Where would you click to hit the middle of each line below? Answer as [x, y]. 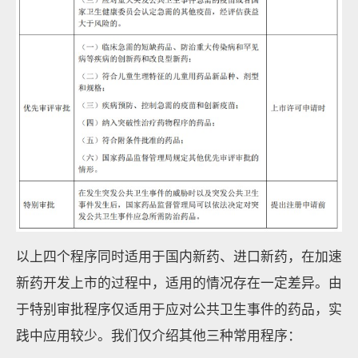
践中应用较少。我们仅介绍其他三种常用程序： [159, 335]
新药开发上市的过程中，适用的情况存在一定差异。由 [179, 282]
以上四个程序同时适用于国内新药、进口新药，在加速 [179, 256]
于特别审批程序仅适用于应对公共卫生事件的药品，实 [179, 308]
